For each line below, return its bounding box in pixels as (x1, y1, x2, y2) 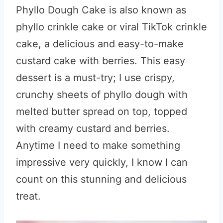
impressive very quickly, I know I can (16, 156, 188, 168)
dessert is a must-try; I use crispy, (16, 72, 175, 84)
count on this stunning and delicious (16, 173, 187, 185)
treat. (16, 190, 41, 202)
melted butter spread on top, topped (16, 106, 187, 117)
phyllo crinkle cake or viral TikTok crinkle (16, 21, 207, 33)
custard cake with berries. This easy (16, 55, 185, 67)
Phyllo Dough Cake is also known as (16, 4, 186, 16)
